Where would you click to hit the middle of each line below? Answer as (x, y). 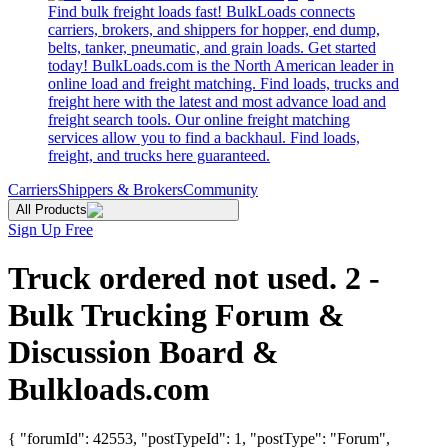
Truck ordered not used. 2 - (194, 278)
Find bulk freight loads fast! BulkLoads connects (201, 11)
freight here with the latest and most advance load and (217, 101)
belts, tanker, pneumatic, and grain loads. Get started (212, 47)
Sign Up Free (50, 229)
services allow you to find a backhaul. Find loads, (204, 137)
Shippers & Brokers (120, 189)
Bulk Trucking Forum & (176, 315)
